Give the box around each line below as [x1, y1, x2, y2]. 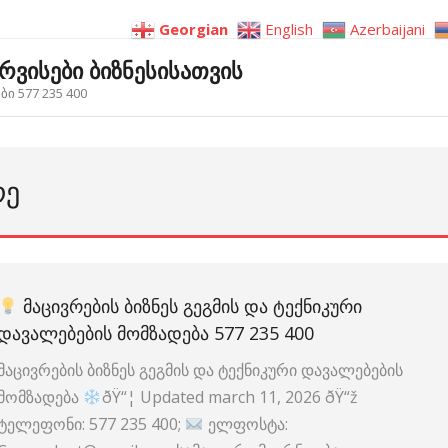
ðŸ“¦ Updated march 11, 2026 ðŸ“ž [101, 386, 358, 408]
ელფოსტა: [203, 413, 288, 435]
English [265, 19, 313, 40]
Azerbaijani [350, 19, 425, 40]
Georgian [159, 19, 228, 40]
